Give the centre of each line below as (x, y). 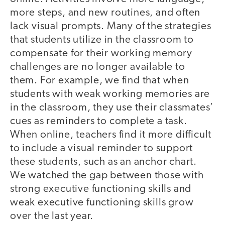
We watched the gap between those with (107, 176)
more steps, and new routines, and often (105, 13)
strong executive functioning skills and (101, 189)
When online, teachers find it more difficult (111, 135)
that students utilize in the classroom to (102, 40)
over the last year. (52, 216)
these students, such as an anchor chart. (103, 162)
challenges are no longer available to (98, 67)
